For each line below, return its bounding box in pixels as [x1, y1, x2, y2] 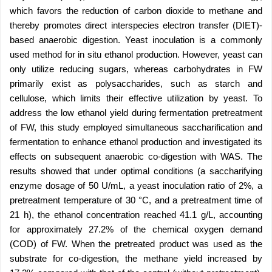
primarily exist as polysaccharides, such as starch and [10, 78, 262, 89]
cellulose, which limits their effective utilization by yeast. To [10, 93, 262, 103]
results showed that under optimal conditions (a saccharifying [10, 166, 262, 176]
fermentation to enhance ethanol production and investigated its [10, 137, 262, 147]
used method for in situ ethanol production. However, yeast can [10, 49, 262, 59]
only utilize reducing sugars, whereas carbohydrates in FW [10, 64, 262, 74]
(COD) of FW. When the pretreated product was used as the [10, 239, 262, 249]
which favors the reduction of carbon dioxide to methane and [10, 5, 262, 16]
